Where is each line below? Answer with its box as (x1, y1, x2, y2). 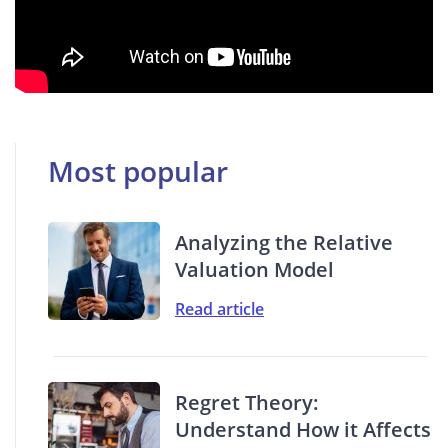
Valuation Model (175, 255, 334, 283)
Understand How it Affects (175, 415, 431, 443)
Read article (175, 297, 264, 320)
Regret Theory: (175, 388, 319, 416)
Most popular (48, 151, 228, 190)
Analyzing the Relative (175, 228, 393, 256)
